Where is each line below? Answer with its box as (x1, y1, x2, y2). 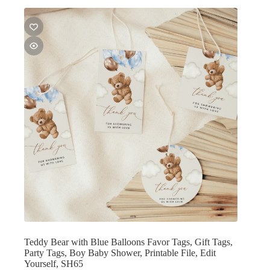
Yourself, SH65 (24, 258, 83, 269)
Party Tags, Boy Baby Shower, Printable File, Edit (24, 247, 216, 258)
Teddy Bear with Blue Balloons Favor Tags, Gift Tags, (24, 236, 233, 247)
